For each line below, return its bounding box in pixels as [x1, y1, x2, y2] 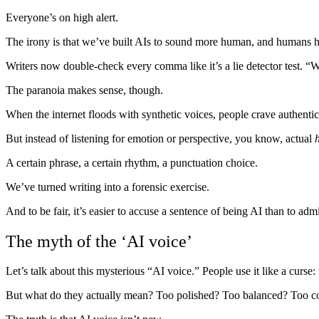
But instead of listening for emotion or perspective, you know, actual [6, 132, 315, 145]
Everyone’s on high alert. [6, 11, 118, 23]
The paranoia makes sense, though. [6, 83, 163, 96]
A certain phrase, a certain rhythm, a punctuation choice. [6, 156, 258, 169]
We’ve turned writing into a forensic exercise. [6, 180, 209, 193]
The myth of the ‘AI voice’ [6, 231, 192, 251]
